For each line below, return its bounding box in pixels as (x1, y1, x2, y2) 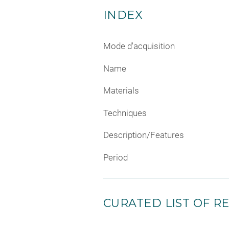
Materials (103, 85, 139, 96)
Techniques (103, 107, 147, 118)
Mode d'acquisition (103, 41, 175, 52)
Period (103, 152, 128, 163)
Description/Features (103, 130, 184, 141)
